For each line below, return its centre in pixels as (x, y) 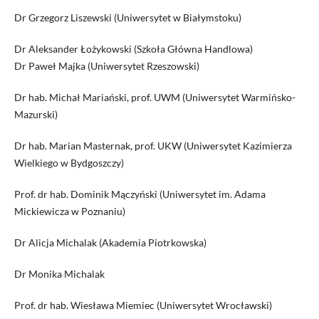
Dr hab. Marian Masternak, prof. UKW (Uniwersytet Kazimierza (153, 145)
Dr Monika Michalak (59, 273)
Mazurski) (36, 114)
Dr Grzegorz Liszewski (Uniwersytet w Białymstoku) (127, 17)
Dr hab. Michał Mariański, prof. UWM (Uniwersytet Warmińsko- (155, 97)
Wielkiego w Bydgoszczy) (69, 162)
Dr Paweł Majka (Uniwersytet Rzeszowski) (106, 66)
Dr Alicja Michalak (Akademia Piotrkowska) (110, 242)
